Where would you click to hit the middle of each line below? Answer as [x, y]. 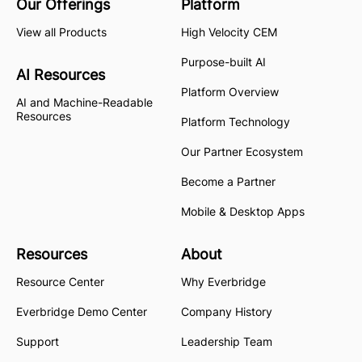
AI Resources [61, 74]
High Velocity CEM [229, 32]
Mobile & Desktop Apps [243, 211]
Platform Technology [236, 121]
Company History [227, 311]
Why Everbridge [223, 281]
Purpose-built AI [223, 61]
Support [39, 341]
